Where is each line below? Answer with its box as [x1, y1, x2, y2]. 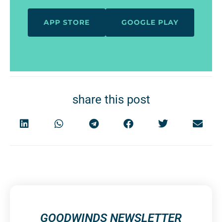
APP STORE [44, 17, 90, 27]
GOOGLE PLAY [121, 17, 178, 27]
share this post [72, 92, 150, 107]
